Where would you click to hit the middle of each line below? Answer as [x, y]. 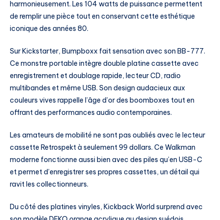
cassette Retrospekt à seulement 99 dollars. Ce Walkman [103, 147]
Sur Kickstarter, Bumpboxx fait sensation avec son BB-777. [108, 51]
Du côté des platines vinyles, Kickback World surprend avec [106, 206]
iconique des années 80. [49, 29]
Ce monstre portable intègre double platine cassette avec [104, 63]
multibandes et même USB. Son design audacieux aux [97, 88]
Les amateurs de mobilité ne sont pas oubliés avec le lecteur [108, 135]
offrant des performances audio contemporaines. [91, 112]
